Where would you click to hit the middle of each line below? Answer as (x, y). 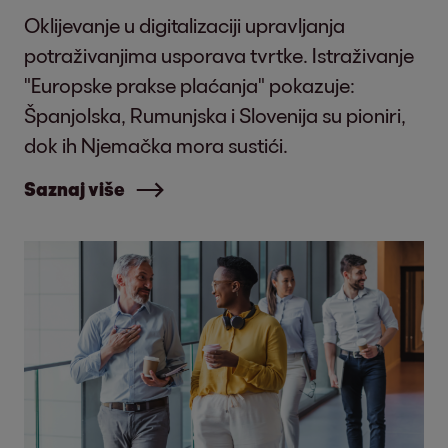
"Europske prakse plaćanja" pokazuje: (189, 85)
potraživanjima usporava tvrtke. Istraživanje (219, 55)
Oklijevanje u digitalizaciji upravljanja (184, 25)
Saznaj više (74, 189)
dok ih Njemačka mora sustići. (156, 145)
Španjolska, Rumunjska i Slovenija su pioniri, (215, 115)
